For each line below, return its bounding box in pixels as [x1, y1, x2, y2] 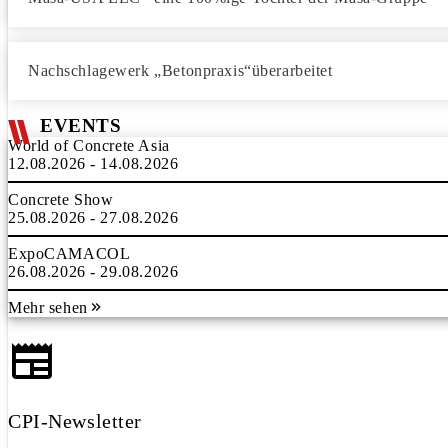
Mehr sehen [8, 299, 88, 316]
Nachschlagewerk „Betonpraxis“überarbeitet [28, 62, 333, 79]
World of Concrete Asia [8, 137, 170, 154]
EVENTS [40, 115, 122, 136]
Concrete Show [8, 191, 114, 208]
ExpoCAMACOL [8, 245, 131, 262]
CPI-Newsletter [8, 410, 143, 432]
